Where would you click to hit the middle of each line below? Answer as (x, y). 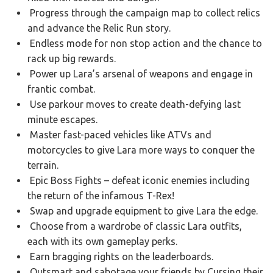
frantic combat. (61, 89)
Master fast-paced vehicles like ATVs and (119, 135)
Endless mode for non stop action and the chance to (145, 44)
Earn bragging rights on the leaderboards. (120, 257)
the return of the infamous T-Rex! (101, 196)
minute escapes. (62, 120)
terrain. (43, 165)
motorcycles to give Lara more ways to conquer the (141, 150)
